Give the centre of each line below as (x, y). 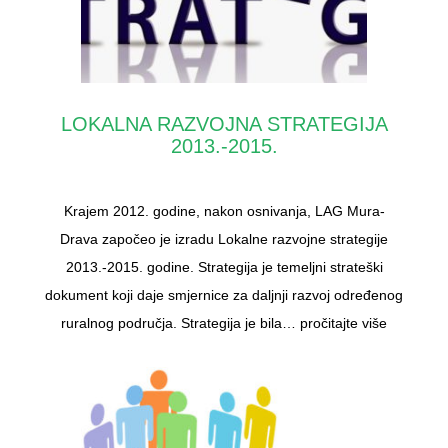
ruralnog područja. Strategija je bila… (180, 323)
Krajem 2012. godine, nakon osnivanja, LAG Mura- (224, 211)
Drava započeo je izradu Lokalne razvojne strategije (224, 239)
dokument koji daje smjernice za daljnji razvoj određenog (224, 295)
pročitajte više (343, 323)
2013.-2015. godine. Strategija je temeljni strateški (224, 267)
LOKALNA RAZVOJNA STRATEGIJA (224, 124)
